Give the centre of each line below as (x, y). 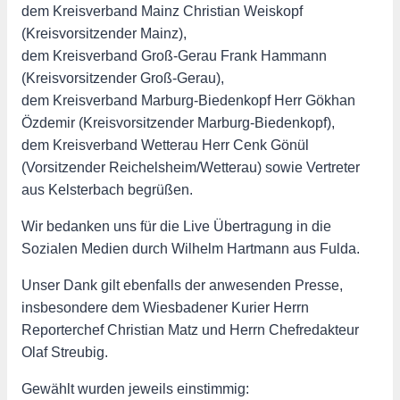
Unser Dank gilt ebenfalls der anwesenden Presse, (182, 285)
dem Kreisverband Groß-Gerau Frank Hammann (174, 55)
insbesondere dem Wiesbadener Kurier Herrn (165, 307)
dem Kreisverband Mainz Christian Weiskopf (162, 11)
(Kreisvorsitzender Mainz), (104, 33)
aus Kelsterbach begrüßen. (107, 189)
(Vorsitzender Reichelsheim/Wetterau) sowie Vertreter (191, 167)
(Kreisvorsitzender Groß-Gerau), (123, 78)
